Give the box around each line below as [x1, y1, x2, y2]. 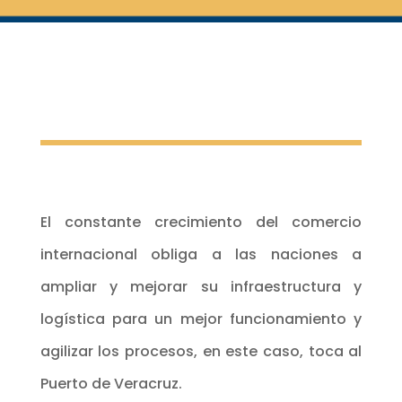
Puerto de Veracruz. [39, 372, 182, 394]
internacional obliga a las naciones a [39, 243, 363, 265]
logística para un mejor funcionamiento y [39, 308, 363, 329]
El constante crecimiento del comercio [39, 211, 363, 232]
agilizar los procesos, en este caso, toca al [39, 340, 363, 362]
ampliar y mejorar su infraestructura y [39, 275, 363, 297]
